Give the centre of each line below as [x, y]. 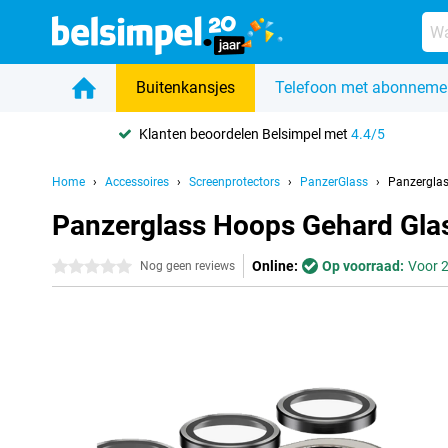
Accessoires [137, 182]
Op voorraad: [363, 266]
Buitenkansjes [185, 87]
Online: [275, 266]
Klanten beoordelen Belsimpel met [245, 133]
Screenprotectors [234, 182]
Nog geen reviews [187, 266]
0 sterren [79, 267]
